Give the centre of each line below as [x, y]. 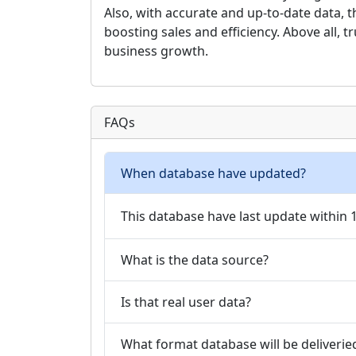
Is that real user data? [186, 302]
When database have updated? [213, 173]
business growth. [156, 51]
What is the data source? [195, 259]
